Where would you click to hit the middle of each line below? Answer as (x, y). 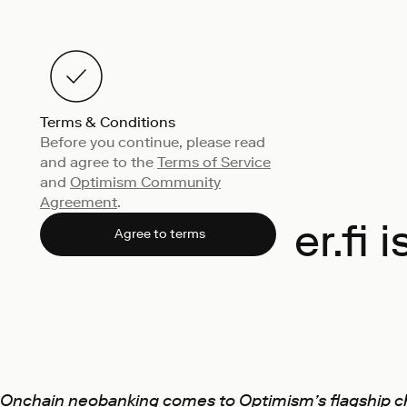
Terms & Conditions (108, 122)
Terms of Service (214, 162)
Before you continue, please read (153, 142)
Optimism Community (145, 182)
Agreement (79, 202)
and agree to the (99, 162)
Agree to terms (159, 234)
